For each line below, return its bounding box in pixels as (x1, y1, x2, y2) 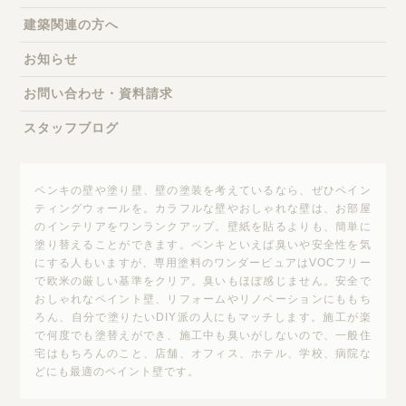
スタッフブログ (24, 121, 120, 135)
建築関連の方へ (24, 17, 120, 32)
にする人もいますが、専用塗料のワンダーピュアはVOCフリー (34, 256, 372, 269)
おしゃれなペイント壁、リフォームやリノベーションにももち (34, 293, 372, 305)
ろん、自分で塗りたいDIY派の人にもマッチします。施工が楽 (34, 311, 372, 324)
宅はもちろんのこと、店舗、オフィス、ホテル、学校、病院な (34, 347, 372, 360)
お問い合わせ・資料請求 (24, 86, 174, 101)
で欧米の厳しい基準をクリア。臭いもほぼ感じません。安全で (34, 275, 372, 287)
